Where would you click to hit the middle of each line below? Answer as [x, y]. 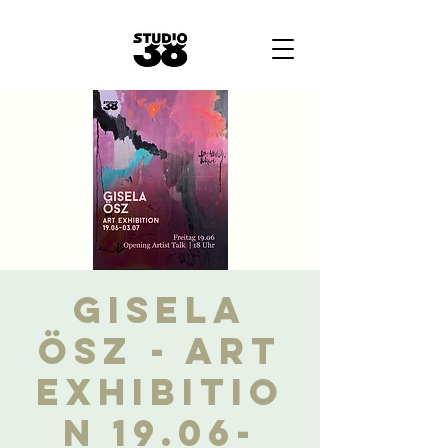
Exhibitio [160, 392]
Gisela [160, 310]
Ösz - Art [160, 351]
